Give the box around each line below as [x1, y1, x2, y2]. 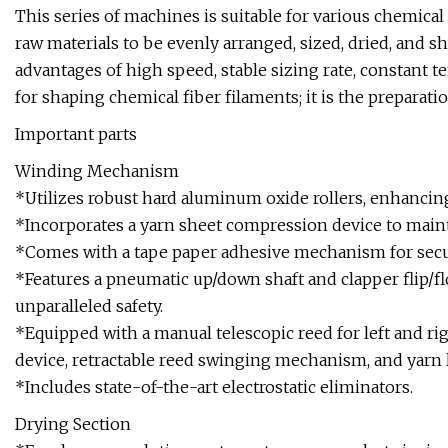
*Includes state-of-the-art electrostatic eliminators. [15, 377, 413, 398]
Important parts [15, 124, 137, 145]
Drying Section [15, 414, 131, 435]
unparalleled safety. [15, 296, 163, 317]
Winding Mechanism [15, 161, 179, 182]
